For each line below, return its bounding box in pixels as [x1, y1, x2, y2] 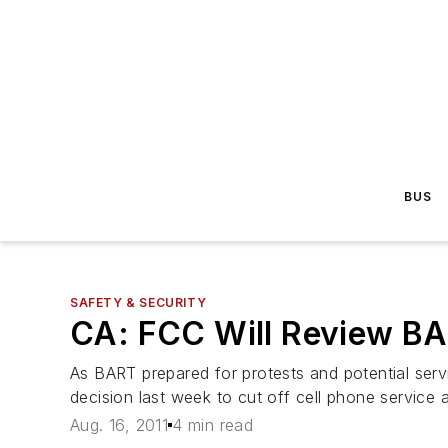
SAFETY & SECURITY [70, 295, 207, 310]
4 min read [172, 415, 254, 436]
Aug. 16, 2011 [70, 415, 169, 436]
